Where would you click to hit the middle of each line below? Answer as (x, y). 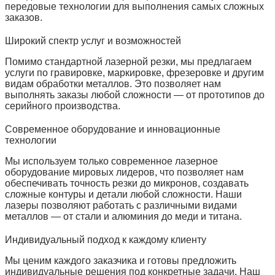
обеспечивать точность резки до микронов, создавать (127, 183)
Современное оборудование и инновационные (113, 129)
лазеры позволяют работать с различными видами (121, 205)
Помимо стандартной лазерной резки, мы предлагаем (128, 61)
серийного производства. (63, 106)
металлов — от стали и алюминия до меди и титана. (123, 216)
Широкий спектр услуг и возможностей (93, 41)
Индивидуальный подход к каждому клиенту (106, 239)
